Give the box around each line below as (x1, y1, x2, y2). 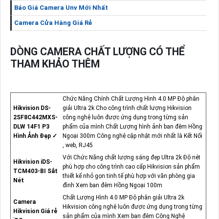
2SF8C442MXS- (13, 114, 58, 121)
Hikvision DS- (13, 105, 51, 112)
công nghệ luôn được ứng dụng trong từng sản (62, 114, 188, 121)
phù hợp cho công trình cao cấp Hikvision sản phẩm (62, 163, 200, 171)
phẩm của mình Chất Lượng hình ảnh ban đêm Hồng (62, 123, 202, 131)
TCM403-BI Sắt (13, 168, 58, 175)
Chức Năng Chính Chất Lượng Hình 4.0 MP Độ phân (62, 95, 199, 103)
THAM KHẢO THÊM (10, 57, 100, 70)
